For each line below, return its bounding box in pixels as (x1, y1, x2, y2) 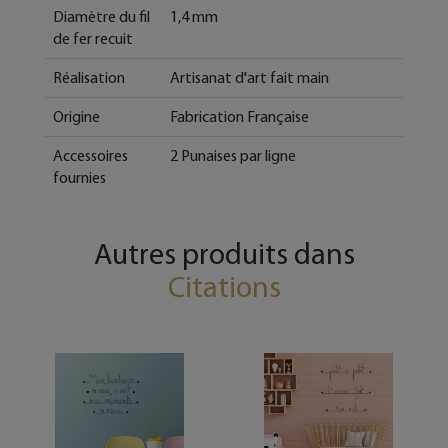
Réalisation (53, 68, 125, 88)
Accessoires (53, 146, 128, 166)
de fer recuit (53, 29, 133, 49)
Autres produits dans (93, 235, 355, 273)
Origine (53, 107, 100, 127)
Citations (167, 268, 281, 306)
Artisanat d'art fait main (170, 68, 329, 88)
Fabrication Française (170, 107, 309, 127)
